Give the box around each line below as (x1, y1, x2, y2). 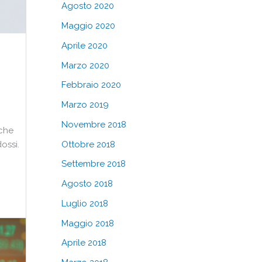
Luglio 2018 (61, 198, 108, 209)
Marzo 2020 (61, 60, 109, 71)
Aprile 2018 (61, 237, 106, 249)
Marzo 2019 (61, 99, 109, 110)
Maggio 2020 (61, 20, 115, 31)
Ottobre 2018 (61, 139, 115, 150)
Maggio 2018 (61, 218, 114, 229)
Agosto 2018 (61, 178, 113, 189)
